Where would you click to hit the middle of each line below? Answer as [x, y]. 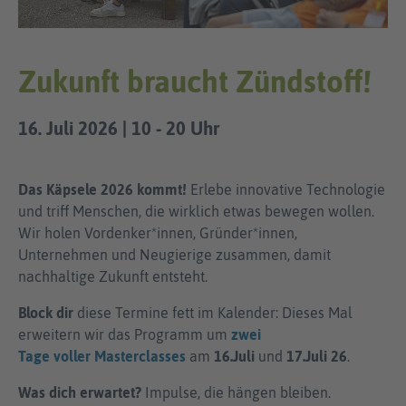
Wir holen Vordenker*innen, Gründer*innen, [158, 233]
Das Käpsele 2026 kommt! [102, 190]
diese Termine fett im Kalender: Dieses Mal [213, 313]
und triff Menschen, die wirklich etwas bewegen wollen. [196, 212]
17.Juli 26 [317, 357]
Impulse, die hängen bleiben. [236, 393]
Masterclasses [140, 357]
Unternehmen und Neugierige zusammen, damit [174, 255]
